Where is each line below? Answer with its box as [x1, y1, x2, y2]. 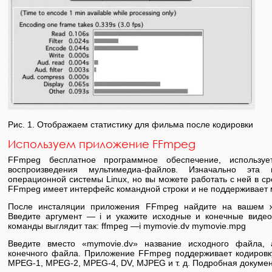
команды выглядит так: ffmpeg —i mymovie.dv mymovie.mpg [8, 220, 246, 231]
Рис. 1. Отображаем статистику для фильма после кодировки [8, 119, 253, 129]
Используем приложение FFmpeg [8, 137, 195, 151]
